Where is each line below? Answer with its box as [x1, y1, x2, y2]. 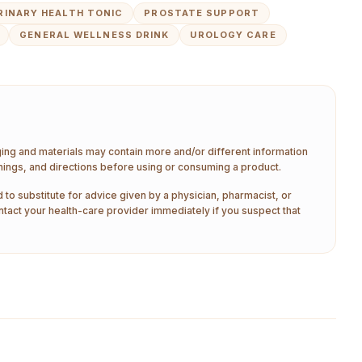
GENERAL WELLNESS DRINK [19, 29, 170, 40]
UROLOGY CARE [190, 29, 276, 40]
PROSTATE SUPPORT [144, 7, 259, 19]
